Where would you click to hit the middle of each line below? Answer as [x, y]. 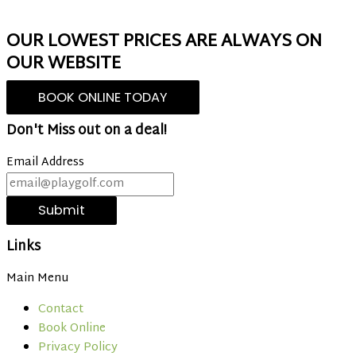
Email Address [45, 163]
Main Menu [37, 279]
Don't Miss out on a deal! [87, 132]
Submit [62, 211]
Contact [61, 310]
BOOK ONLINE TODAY [103, 98]
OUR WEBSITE [64, 65]
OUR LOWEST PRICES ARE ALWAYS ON [164, 43]
